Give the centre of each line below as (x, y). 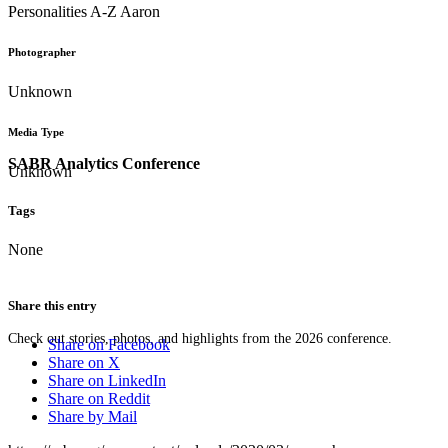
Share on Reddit (99, 398)
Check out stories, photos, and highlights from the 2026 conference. (200, 338)
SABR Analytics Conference (104, 163)
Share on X (84, 362)
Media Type (36, 132)
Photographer (42, 52)
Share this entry (52, 305)
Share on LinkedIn (107, 380)
